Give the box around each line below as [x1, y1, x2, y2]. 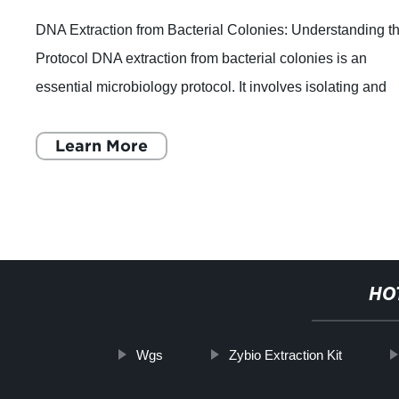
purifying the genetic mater [36, 107, 203, 123]
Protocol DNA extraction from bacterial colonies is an [36, 50, 368, 66]
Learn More [55, 135, 149, 155]
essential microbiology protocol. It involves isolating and [36, 78, 387, 94]
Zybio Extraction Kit [228, 347, 342, 362]
